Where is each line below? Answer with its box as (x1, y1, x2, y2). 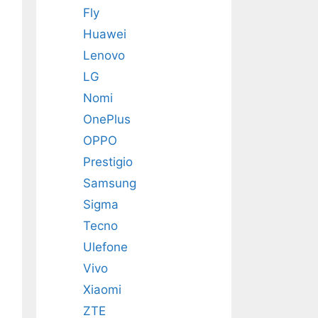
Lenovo (82, 48, 125, 63)
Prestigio (82, 155, 133, 170)
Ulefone (82, 240, 128, 255)
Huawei (82, 27, 126, 42)
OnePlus (82, 112, 131, 127)
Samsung (82, 176, 136, 191)
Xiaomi (82, 283, 121, 297)
